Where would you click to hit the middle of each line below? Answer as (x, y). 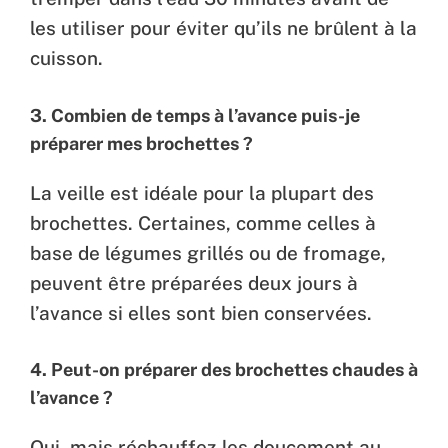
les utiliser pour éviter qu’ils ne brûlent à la (223, 28)
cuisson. (66, 58)
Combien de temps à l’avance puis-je (205, 115)
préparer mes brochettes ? (141, 143)
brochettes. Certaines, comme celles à (203, 222)
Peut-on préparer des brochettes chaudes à (234, 370)
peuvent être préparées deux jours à (194, 282)
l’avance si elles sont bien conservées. (201, 312)
